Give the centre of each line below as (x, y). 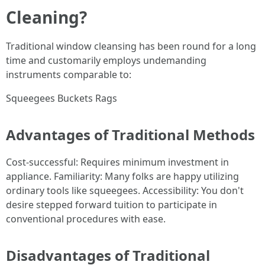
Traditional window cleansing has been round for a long (131, 46)
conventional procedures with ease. (86, 219)
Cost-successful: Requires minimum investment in (117, 162)
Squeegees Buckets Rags (62, 98)
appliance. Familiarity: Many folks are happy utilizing (122, 176)
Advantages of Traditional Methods (130, 135)
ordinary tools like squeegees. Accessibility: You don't (125, 190)
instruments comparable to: (69, 75)
